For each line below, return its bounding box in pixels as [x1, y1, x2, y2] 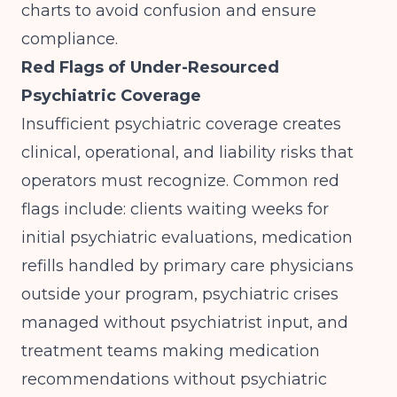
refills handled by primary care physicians [21, 256, 354, 276]
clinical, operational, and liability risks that [21, 143, 354, 162]
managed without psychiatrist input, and [21, 313, 348, 332]
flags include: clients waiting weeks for [21, 199, 329, 219]
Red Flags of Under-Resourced [21, 58, 279, 77]
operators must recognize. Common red [21, 171, 339, 191]
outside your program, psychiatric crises [21, 284, 339, 304]
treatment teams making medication [21, 341, 320, 361]
